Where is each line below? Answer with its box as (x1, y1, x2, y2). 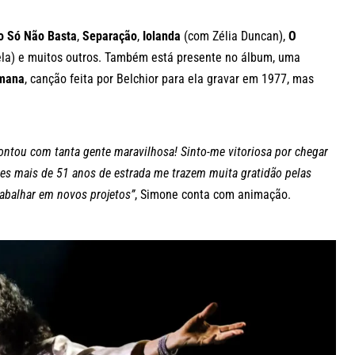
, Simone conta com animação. (135, 187, 291, 203)
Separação (82, 28, 137, 44)
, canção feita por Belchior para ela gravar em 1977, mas (25, 71, 314, 86)
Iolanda (143, 28, 181, 44)
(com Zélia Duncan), (181, 28, 288, 44)
